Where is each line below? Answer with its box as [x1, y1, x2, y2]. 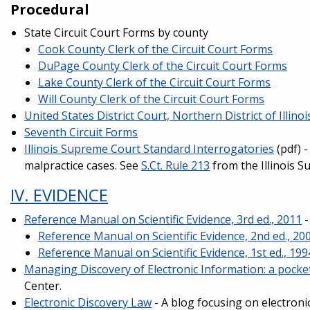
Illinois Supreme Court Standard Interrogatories [24, 141, 274, 156]
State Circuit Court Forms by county [24, 25, 208, 40]
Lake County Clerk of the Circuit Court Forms [38, 75, 271, 90]
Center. [24, 278, 62, 293]
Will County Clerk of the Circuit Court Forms [38, 91, 264, 107]
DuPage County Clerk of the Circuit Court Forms [38, 58, 287, 73]
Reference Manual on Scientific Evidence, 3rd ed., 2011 [24, 212, 302, 227]
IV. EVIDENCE [10, 183, 108, 206]
